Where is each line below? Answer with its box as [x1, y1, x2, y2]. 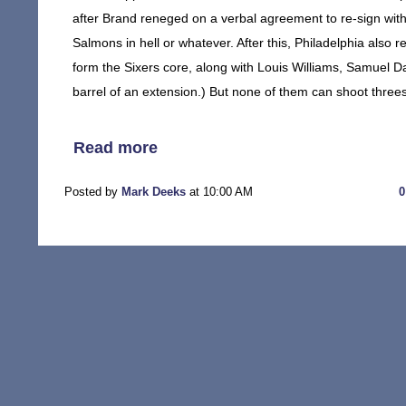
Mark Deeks [121, 185, 186, 198]
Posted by [64, 185, 121, 198]
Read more [73, 139, 158, 157]
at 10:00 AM [186, 185, 253, 198]
